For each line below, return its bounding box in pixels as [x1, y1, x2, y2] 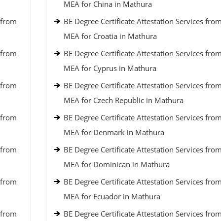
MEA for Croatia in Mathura [63, 31, 157, 41]
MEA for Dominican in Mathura [63, 159, 170, 169]
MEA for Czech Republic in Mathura [63, 95, 184, 105]
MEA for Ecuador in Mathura [63, 191, 160, 201]
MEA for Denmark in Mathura [63, 127, 164, 137]
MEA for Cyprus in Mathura [63, 63, 156, 73]
